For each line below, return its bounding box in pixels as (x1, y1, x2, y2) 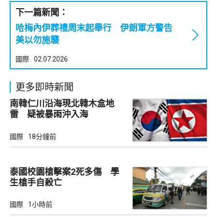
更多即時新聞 (15, 81, 74, 93)
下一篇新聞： (15, 7, 68, 18)
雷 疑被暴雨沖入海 (10, 109, 88, 120)
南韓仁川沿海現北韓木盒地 (10, 98, 114, 109)
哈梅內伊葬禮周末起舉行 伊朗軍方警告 (15, 23, 172, 33)
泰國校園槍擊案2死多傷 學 (10, 166, 119, 177)
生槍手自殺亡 (10, 177, 62, 187)
